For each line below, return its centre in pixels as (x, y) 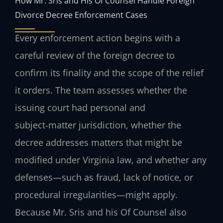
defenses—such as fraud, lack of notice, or (104, 177)
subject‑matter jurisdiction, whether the (98, 125)
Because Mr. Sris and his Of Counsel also (101, 212)
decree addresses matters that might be (99, 143)
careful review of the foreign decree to (95, 56)
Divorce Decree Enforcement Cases (81, 15)
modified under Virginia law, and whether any (111, 160)
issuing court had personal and (80, 108)
